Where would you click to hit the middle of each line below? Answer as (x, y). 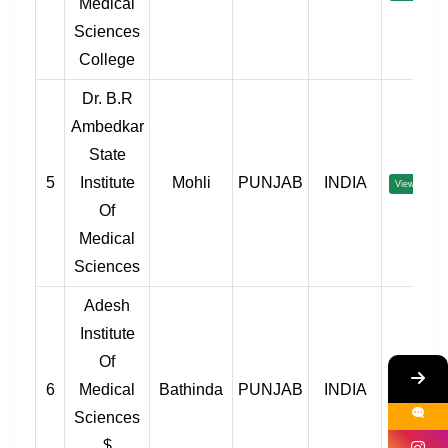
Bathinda (191, 390)
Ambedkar (107, 127)
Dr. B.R (107, 99)
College (107, 60)
